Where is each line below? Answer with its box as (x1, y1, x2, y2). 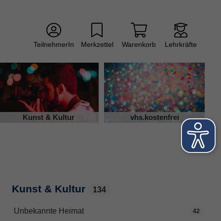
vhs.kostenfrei (130, 113, 179, 122)
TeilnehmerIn (34, 40, 74, 48)
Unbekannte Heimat (14, 207, 84, 216)
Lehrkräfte (165, 40, 197, 48)
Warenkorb (122, 40, 156, 48)
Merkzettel (80, 40, 113, 48)
